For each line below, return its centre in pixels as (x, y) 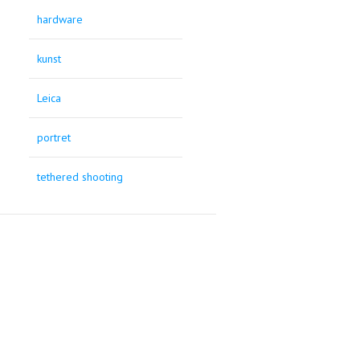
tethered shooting (80, 177)
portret (54, 138)
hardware (60, 20)
